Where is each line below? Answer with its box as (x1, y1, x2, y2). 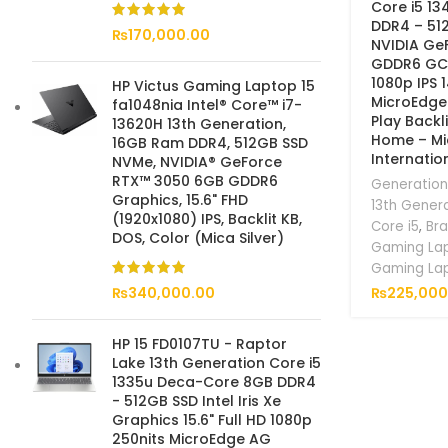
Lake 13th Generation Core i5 (112, 353, 321, 373)
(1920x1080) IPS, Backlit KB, (112, 209, 302, 229)
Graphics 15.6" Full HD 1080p (112, 410, 312, 430)
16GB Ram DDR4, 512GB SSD (112, 133, 308, 153)
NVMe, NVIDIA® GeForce (112, 152, 282, 172)
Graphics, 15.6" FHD (112, 190, 248, 210)
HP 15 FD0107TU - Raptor (112, 334, 287, 354)
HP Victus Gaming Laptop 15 (112, 76, 315, 96)
